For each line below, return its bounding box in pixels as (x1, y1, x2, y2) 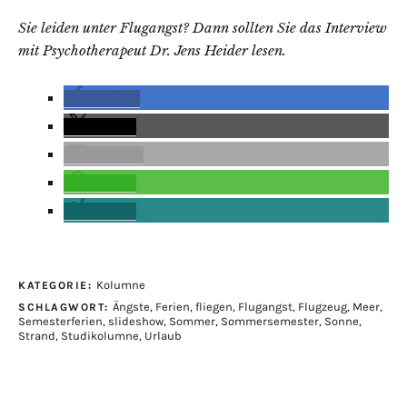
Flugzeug (298, 300, 347, 313)
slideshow (108, 314, 164, 328)
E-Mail (93, 146, 140, 164)
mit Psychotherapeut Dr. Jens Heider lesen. (18, 42, 286, 59)
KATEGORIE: (18, 279, 96, 292)
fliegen (195, 300, 233, 313)
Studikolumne (61, 329, 139, 342)
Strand (18, 329, 55, 342)
